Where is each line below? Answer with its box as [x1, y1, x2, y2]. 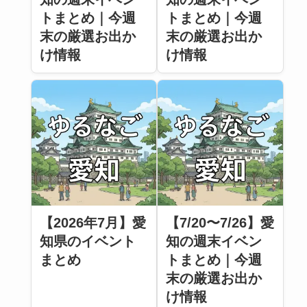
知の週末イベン [166, 234, 262, 249]
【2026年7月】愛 [39, 215, 146, 231]
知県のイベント [39, 234, 136, 249]
